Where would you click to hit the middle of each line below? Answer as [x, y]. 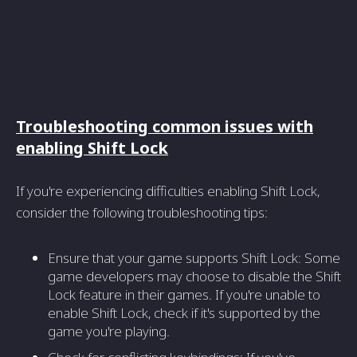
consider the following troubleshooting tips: [142, 212]
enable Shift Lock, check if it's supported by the [184, 312]
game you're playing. [109, 331]
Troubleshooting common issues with [165, 126]
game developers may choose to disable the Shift [194, 276]
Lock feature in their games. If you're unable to [184, 294]
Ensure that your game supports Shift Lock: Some [194, 257]
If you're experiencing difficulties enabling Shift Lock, [168, 190]
